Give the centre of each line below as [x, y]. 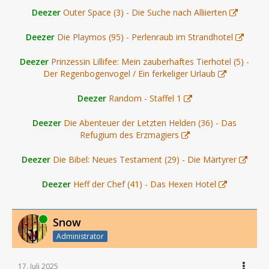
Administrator [80, 236]
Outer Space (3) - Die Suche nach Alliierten [145, 12]
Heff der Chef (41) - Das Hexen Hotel [145, 184]
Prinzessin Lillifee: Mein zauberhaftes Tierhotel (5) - [150, 61]
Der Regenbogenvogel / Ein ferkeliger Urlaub [129, 73]
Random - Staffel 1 [145, 98]
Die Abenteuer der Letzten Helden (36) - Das [150, 122]
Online [29, 219]
